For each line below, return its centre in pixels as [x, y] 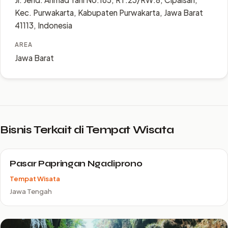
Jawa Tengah [31, 191]
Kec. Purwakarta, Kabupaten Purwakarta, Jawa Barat [109, 12]
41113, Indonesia [44, 25]
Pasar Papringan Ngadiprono [76, 164]
